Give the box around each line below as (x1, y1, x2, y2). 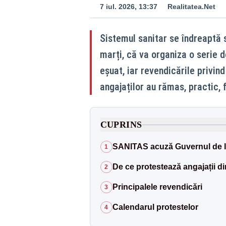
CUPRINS (100, 120, 142, 130)
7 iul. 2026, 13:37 (99, 3, 157, 11)
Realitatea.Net (167, 3, 215, 11)
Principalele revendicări (112, 183, 202, 191)
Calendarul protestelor (112, 203, 198, 211)
